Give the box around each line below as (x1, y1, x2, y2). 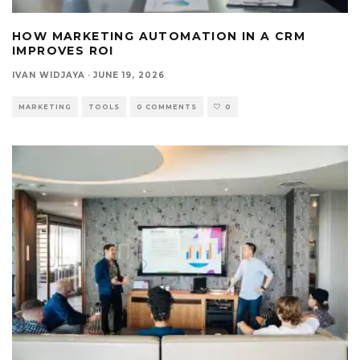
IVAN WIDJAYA (12, 69, 85, 80)
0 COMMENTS (137, 102, 197, 111)
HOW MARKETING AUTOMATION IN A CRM (12, 28, 306, 43)
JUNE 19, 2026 (93, 69, 165, 80)
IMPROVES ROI (12, 43, 114, 58)
